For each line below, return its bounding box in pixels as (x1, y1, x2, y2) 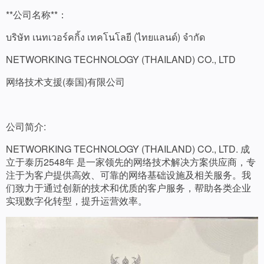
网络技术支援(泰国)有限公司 (6, 74, 125, 88)
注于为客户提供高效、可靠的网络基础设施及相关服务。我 (6, 167, 251, 181)
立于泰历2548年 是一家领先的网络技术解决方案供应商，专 (6, 154, 256, 169)
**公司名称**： (6, 7, 67, 21)
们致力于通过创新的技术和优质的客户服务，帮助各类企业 (6, 180, 251, 194)
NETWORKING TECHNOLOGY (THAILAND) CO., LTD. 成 (6, 141, 250, 156)
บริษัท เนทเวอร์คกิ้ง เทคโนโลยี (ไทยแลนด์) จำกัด (6, 29, 205, 44)
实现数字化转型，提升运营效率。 (6, 193, 147, 207)
